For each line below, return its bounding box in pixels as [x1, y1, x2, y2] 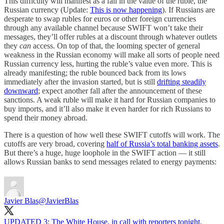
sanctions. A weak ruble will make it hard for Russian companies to [4, 95, 215, 104]
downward [4, 86, 38, 95]
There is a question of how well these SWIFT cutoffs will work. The [4, 130, 220, 139]
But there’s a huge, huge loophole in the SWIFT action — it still [4, 148, 205, 157]
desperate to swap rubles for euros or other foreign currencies [4, 14, 196, 23]
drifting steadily [157, 77, 206, 86]
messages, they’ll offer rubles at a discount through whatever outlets [4, 32, 217, 41]
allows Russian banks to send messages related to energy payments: [4, 157, 216, 166]
